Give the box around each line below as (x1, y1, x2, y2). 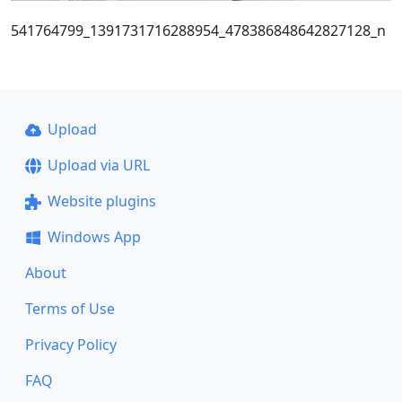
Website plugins (47, 191, 156, 211)
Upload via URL (47, 155, 150, 175)
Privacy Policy (25, 335, 117, 354)
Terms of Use (25, 299, 115, 319)
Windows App (47, 227, 141, 247)
